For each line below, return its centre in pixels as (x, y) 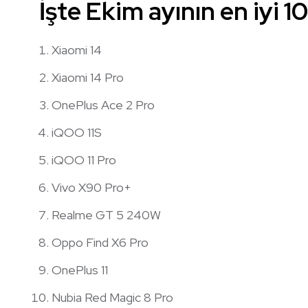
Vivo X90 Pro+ (91, 187)
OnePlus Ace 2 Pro (103, 104)
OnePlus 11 (80, 269)
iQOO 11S (77, 132)
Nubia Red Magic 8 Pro (112, 297)
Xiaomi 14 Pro (88, 77)
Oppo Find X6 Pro (100, 242)
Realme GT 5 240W (106, 214)
